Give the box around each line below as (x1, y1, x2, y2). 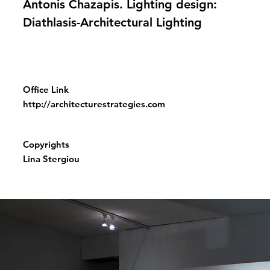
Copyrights (23, 139, 69, 150)
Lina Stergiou (23, 153, 80, 165)
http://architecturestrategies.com (23, 98, 165, 110)
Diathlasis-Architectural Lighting (23, 15, 202, 30)
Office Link (23, 84, 69, 95)
